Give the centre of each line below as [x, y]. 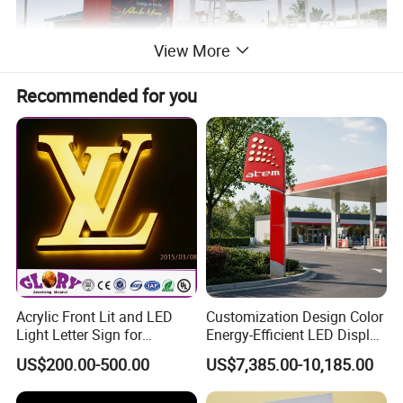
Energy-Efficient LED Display [295, 334]
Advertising [52, 352]
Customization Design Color [294, 316]
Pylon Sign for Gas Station [290, 352]
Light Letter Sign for [80, 334]
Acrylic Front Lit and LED [95, 316]
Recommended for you [107, 95]
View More [192, 51]
